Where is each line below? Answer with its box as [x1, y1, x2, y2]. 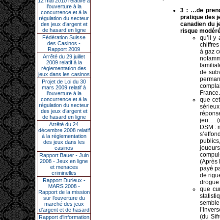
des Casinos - [47, 40, 81, 46]
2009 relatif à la [46, 59, 82, 65]
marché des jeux [44, 201, 84, 207]
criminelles [51, 170, 77, 176]
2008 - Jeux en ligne [40, 158, 88, 164]
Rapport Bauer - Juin [39, 152, 89, 158]
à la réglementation [41, 133, 86, 139]
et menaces [50, 164, 78, 170]
